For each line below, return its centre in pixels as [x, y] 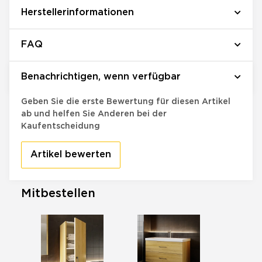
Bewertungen [56, 82]
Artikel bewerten [71, 154]
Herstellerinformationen [77, 12]
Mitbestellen [58, 193]
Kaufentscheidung [61, 126]
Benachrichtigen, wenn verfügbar [101, 77]
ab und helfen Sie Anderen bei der [94, 113]
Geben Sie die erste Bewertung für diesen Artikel [126, 101]
